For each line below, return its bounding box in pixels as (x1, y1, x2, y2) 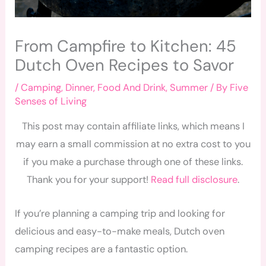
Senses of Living (15, 95, 87, 107)
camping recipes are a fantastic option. (15, 242, 188, 255)
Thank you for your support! (27, 173, 151, 186)
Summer (170, 81, 208, 94)
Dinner (65, 81, 94, 94)
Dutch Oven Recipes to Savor (15, 55, 235, 75)
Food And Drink (97, 81, 166, 94)
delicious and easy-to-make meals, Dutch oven (15, 224, 225, 237)
